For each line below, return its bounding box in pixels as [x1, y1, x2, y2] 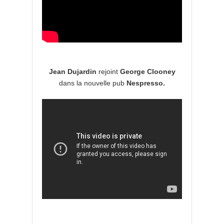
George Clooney [119, 67, 175, 76]
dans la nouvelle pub [59, 79, 126, 87]
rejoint [96, 67, 120, 76]
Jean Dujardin [48, 67, 96, 76]
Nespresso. [126, 79, 165, 87]
